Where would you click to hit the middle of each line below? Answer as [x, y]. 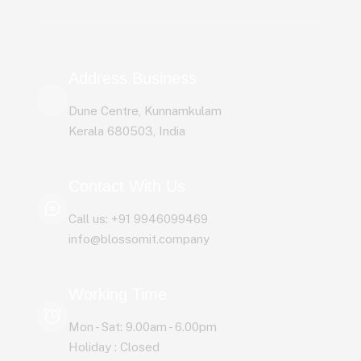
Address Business [133, 78]
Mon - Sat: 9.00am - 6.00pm [143, 327]
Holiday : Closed [114, 347]
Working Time [118, 294]
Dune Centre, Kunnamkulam [145, 111]
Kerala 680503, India [127, 131]
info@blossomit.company [139, 239]
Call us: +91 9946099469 [138, 219]
